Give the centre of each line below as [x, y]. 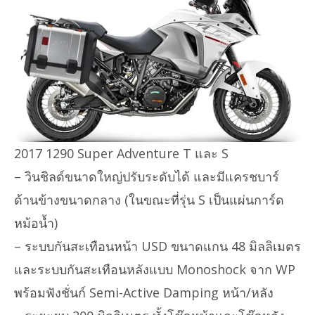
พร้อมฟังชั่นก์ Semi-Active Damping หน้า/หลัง [144, 292]
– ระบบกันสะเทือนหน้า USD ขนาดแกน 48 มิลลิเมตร [157, 246]
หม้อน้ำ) [36, 223]
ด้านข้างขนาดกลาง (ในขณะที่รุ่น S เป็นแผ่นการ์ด [149, 199]
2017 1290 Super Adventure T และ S [121, 153]
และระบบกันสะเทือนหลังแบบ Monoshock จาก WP [155, 269]
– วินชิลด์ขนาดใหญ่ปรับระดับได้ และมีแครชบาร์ [147, 176]
